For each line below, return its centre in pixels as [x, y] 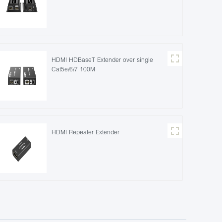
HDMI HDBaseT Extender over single [102, 59]
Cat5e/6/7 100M [73, 69]
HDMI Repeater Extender [85, 132]
